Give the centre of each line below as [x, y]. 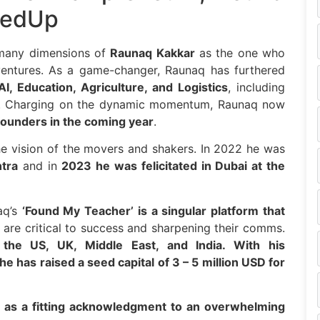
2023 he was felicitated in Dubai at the [174, 166]
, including [256, 87]
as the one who [240, 53]
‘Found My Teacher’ [78, 210]
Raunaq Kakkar [152, 53]
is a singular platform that [210, 210]
